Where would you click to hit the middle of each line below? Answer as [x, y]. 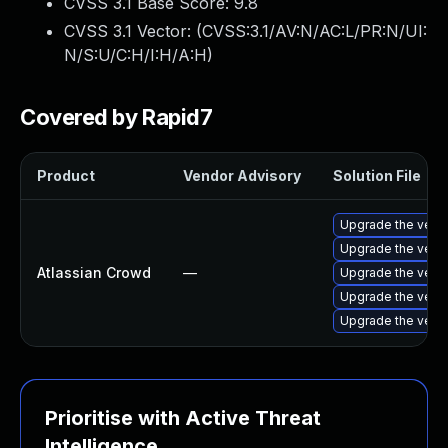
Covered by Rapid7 [116, 117]
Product [66, 175]
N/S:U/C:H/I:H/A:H [135, 55]
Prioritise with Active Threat [183, 418]
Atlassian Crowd [94, 272]
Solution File [377, 175]
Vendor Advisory [242, 175]
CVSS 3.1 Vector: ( [133, 31]
